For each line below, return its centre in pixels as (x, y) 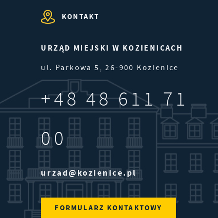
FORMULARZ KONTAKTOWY (109, 208)
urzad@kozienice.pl (89, 173)
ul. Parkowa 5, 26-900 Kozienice (110, 68)
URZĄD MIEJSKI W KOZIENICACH (112, 48)
